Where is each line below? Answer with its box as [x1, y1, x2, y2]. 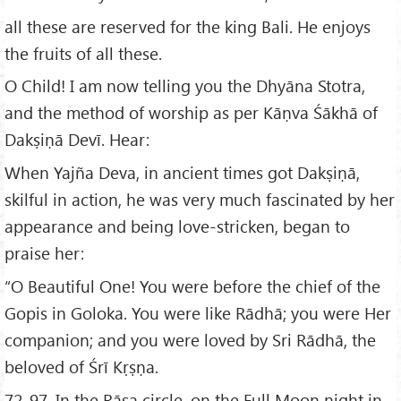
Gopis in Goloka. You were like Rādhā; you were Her [4, 302, 391, 325]
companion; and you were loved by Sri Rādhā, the [4, 328, 376, 352]
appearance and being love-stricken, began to [4, 215, 350, 238]
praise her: [4, 242, 84, 265]
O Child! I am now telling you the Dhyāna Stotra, [4, 74, 365, 98]
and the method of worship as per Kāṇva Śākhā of [4, 101, 378, 124]
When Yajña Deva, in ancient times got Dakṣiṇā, [4, 161, 360, 184]
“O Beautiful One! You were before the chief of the [4, 275, 380, 298]
